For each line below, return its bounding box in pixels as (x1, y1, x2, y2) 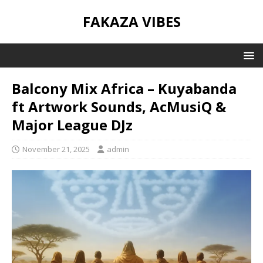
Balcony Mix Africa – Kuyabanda (12, 79, 237, 98)
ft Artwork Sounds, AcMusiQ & (12, 97, 226, 116)
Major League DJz (12, 115, 133, 134)
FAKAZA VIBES (82, 12, 181, 31)
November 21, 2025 (22, 144, 90, 154)
